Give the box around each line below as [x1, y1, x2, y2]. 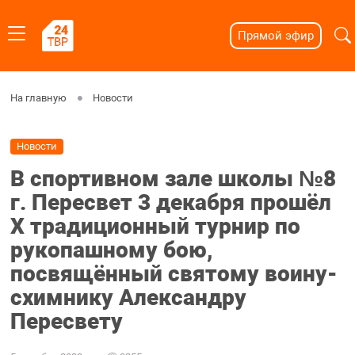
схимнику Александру [10, 284, 246, 311]
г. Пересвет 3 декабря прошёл [10, 189, 331, 216]
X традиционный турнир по [10, 213, 300, 240]
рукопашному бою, [10, 237, 213, 264]
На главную [10, 92, 67, 104]
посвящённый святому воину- [10, 261, 338, 288]
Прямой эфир [237, 29, 314, 43]
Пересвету [10, 308, 123, 335]
